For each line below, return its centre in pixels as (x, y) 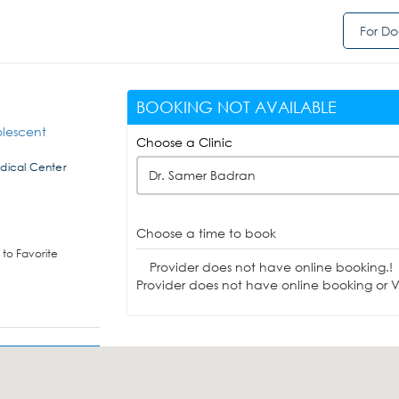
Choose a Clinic (184, 142)
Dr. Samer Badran (202, 175)
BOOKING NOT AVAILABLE (236, 107)
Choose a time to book (206, 233)
